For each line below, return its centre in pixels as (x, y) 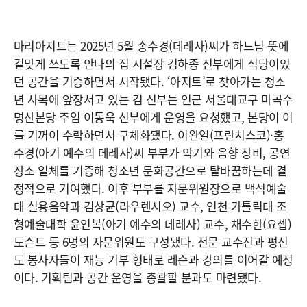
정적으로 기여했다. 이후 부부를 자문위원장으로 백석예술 (150, 188)
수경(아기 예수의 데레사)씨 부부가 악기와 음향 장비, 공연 (152, 152)
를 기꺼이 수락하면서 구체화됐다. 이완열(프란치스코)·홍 (149, 134)
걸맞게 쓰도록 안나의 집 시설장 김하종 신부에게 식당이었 (152, 63)
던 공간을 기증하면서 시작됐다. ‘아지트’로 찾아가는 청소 (150, 81)
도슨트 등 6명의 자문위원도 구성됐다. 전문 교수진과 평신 (151, 241)
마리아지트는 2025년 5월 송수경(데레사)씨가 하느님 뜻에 (151, 45)
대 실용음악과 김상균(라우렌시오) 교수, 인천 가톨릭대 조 (150, 206)
